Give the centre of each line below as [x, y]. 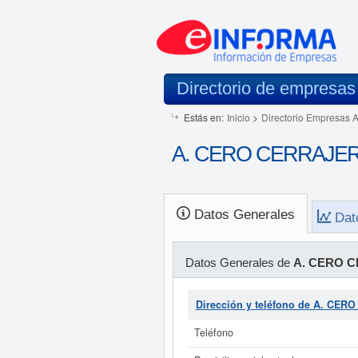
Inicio [238, 117]
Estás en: [203, 117]
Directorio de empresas [266, 88]
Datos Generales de [239, 263]
